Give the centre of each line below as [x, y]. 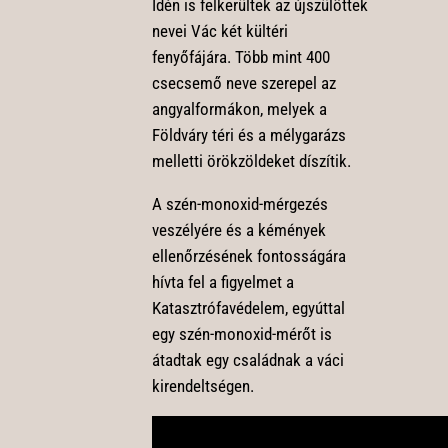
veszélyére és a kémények [238, 230]
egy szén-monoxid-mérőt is [241, 334]
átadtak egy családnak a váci [247, 360]
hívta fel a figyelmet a [222, 282]
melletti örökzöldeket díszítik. [251, 161]
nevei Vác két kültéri [219, 31]
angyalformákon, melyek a [239, 109]
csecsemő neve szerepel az [243, 83]
